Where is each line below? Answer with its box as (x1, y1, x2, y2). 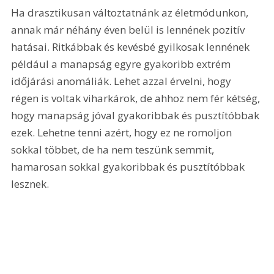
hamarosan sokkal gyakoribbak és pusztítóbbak (11, 159, 248, 174)
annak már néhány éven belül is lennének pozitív (11, 22, 248, 37)
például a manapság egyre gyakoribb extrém (11, 56, 234, 71)
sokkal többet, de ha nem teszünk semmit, (11, 142, 217, 157)
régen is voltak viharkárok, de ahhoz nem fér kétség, (11, 91, 263, 105)
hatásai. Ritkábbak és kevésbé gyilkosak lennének (11, 39, 253, 54)
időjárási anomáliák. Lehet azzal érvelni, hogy (11, 73, 234, 88)
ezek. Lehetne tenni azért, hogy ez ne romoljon (11, 125, 235, 139)
